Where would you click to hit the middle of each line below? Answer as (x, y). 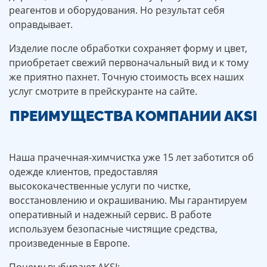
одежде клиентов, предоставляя (83, 172)
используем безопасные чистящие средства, (113, 229)
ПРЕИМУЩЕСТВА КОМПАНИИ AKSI (133, 116)
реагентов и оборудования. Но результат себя (117, 10)
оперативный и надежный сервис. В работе (110, 215)
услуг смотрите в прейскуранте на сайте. (103, 91)
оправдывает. (41, 25)
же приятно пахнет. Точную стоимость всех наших (126, 77)
